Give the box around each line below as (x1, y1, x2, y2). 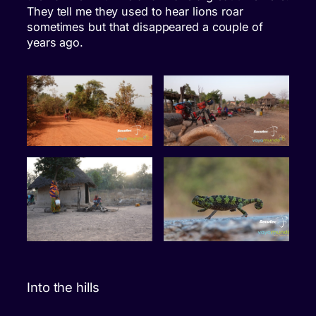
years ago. (27, 35, 84, 50)
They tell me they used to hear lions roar (27, 4, 243, 19)
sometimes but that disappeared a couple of (27, 20, 263, 35)
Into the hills (27, 279, 99, 295)
